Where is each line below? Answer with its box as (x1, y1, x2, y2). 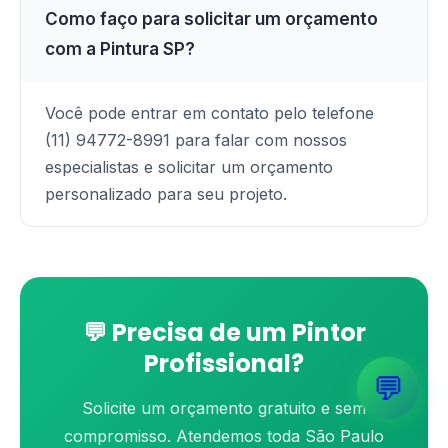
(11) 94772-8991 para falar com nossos (45, 130, 347, 150)
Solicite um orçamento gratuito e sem (82, 398, 366, 418)
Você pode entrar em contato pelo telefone (45, 103, 374, 123)
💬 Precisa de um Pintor (82, 316, 366, 349)
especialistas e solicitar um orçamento (45, 157, 333, 177)
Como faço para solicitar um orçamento (45, 9, 378, 29)
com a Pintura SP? (45, 39, 195, 59)
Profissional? (144, 347, 304, 380)
